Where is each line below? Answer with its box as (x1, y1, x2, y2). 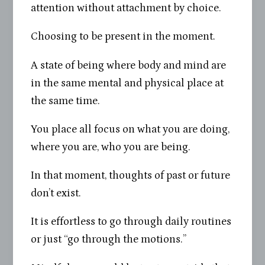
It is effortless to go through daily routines (31, 215, 232, 228)
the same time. (31, 94, 101, 107)
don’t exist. (31, 187, 82, 200)
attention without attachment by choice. (31, 2, 222, 15)
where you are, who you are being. (31, 140, 191, 153)
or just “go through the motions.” (31, 233, 187, 246)
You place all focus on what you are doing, (31, 122, 230, 135)
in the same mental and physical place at (31, 76, 224, 89)
